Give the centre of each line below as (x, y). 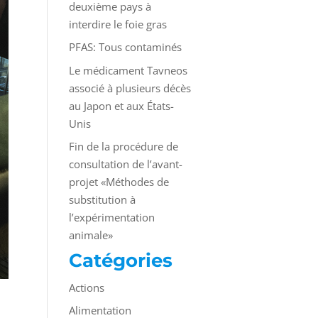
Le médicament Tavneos (128, 70)
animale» (91, 235)
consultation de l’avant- (125, 164)
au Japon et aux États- (121, 105)
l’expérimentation (111, 217)
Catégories (120, 260)
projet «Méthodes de (119, 182)
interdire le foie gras (117, 24)
